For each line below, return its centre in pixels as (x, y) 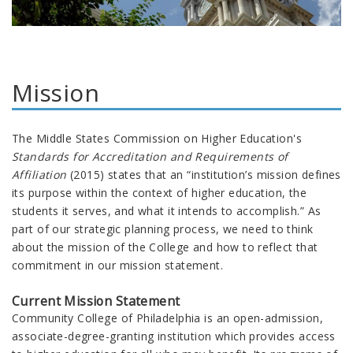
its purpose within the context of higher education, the (160, 193)
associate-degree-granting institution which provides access (174, 336)
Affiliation (41, 175)
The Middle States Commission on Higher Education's (157, 139)
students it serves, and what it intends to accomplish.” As (167, 211)
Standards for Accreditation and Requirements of (150, 157)
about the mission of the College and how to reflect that (165, 247)
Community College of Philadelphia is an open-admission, (168, 318)
